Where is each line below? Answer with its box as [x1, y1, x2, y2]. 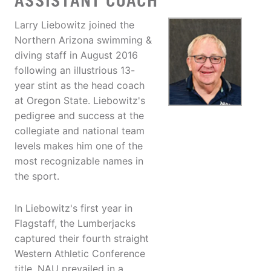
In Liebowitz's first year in [15, 202, 132, 215]
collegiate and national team [15, 125, 145, 137]
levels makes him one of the [15, 140, 143, 152]
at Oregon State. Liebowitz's [15, 94, 145, 107]
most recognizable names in [15, 155, 143, 168]
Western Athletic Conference [15, 247, 145, 260]
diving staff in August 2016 [15, 49, 138, 62]
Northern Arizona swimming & [15, 34, 152, 47]
